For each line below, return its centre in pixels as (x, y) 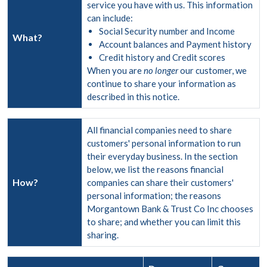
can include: (110, 18)
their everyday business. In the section (162, 156)
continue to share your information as (162, 83)
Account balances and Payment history (175, 44)
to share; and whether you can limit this (164, 222)
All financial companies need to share (159, 130)
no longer (161, 70)
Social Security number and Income (167, 31)
